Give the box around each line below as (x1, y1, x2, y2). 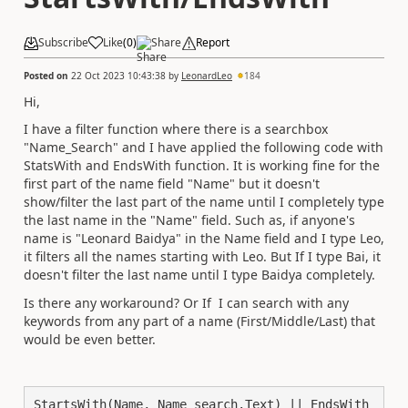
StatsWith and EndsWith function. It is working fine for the (24, 157, 380, 174)
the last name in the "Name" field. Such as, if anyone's (24, 211, 355, 229)
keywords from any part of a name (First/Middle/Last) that (24, 311, 375, 330)
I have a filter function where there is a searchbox (24, 120, 328, 138)
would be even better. (24, 330, 159, 348)
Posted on (24, 68, 71, 82)
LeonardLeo (181, 68, 232, 82)
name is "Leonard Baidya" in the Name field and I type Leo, (24, 229, 384, 247)
